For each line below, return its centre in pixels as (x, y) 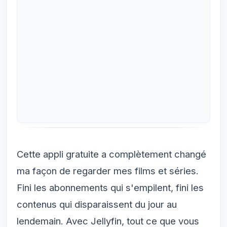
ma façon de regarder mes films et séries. (108, 171)
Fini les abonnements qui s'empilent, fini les (110, 187)
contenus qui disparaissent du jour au (97, 204)
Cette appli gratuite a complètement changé (111, 154)
